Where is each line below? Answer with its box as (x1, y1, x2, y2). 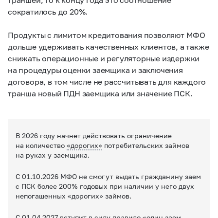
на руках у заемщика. (16, 150, 90, 159)
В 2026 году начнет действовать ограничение (16, 131, 172, 140)
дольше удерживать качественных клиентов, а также (8, 41, 209, 51)
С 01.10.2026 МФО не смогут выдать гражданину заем (16, 172, 201, 181)
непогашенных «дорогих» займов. (16, 191, 131, 200)
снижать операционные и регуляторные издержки (8, 53, 200, 63)
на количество (16, 141, 67, 149)
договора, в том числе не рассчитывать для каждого (8, 76, 206, 86)
